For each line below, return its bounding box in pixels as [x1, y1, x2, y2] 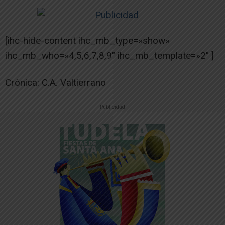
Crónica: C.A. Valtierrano [5, 76, 106, 88]
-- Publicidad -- [96, 104, 129, 110]
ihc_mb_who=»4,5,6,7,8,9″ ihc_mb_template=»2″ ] [5, 49, 214, 61]
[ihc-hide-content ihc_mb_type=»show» [5, 34, 170, 46]
